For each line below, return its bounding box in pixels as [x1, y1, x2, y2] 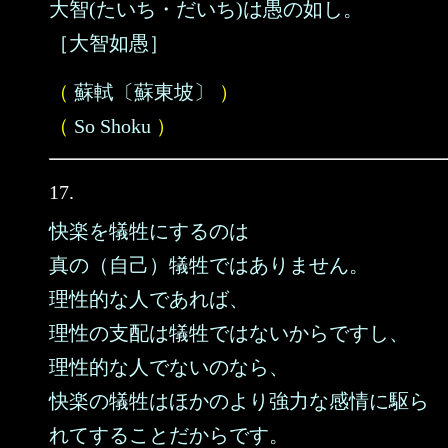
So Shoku [74, 115, 151, 137]
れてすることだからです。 [49, 424, 289, 446]
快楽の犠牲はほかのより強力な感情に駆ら [49, 390, 429, 412]
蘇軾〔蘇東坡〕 [74, 81, 214, 103]
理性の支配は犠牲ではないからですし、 [49, 322, 409, 344]
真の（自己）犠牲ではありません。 [49, 254, 369, 276]
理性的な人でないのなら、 [49, 356, 289, 378]
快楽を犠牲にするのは [49, 220, 249, 242]
